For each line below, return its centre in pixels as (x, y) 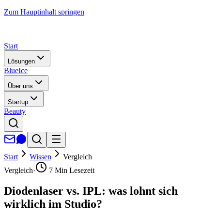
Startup (18, 102)
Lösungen (21, 61)
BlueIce (16, 70)
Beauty (15, 111)
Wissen (40, 157)
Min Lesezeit (74, 170)
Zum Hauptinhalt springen (44, 12)
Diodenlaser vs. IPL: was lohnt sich (91, 191)
